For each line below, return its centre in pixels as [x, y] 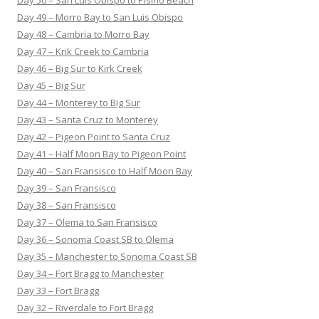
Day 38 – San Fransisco [67, 205]
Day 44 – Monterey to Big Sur [79, 102]
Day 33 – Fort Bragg [58, 290]
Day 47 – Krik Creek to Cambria [83, 51]
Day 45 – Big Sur [51, 85]
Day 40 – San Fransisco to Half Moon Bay [105, 171]
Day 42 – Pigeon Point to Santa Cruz [94, 136]
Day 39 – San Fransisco [67, 188]
